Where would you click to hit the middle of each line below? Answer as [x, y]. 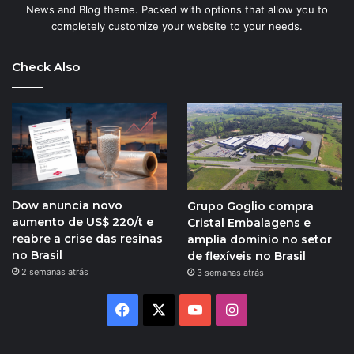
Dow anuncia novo [67, 205]
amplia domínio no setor [259, 239]
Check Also [46, 66]
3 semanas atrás [230, 272]
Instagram [271, 308]
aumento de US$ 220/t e [83, 222]
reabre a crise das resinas [87, 238]
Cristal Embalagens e [249, 222]
